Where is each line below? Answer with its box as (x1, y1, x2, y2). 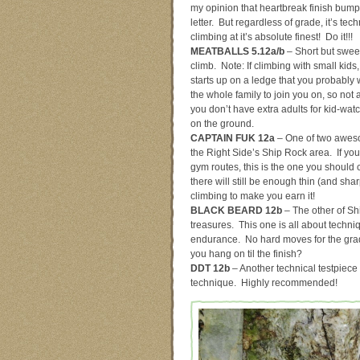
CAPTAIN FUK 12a (190, 132, 275, 144)
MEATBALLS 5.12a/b (190, 45, 284, 57)
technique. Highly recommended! (190, 276, 337, 288)
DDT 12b (190, 262, 230, 274)
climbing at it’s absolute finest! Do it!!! (190, 31, 353, 43)
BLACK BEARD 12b (190, 204, 282, 216)
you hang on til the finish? (190, 247, 302, 260)
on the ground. (190, 117, 254, 129)
